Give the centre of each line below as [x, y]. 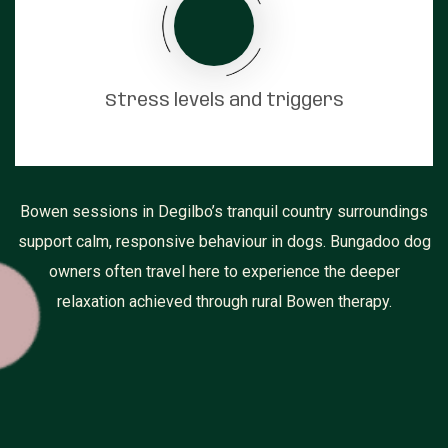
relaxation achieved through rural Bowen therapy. [224, 302]
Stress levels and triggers [224, 101]
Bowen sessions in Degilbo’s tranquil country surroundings [224, 212]
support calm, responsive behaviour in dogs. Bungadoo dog [224, 242]
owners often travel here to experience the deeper [224, 272]
